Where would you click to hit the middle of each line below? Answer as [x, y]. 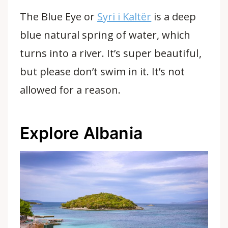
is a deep [174, 17]
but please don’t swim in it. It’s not [102, 72]
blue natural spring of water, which [105, 35]
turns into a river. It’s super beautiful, [110, 53]
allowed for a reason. [70, 90]
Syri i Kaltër [124, 17]
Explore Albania [81, 133]
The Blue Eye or [59, 17]
